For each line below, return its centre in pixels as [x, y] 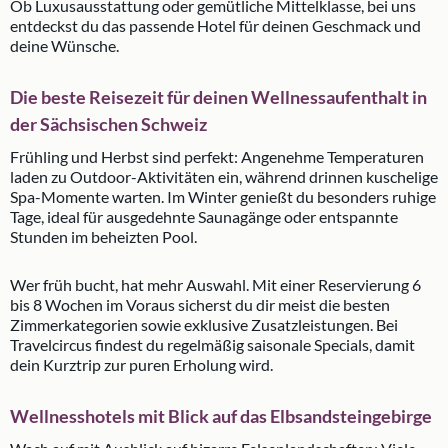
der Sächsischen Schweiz [108, 124]
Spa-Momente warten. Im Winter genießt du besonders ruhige [223, 196]
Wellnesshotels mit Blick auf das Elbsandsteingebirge [221, 416]
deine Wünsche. [64, 45]
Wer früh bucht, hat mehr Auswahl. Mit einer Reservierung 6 [215, 284]
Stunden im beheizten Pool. [103, 236]
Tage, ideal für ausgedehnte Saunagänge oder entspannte [204, 216]
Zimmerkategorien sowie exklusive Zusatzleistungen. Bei [204, 324]
